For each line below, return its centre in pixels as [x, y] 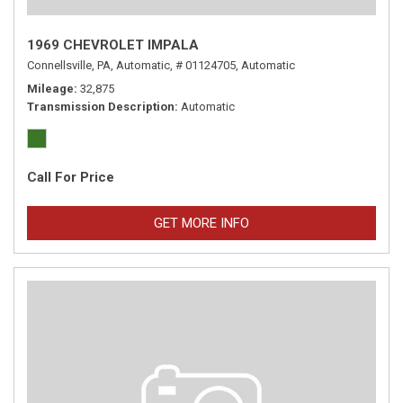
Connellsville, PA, [70, 65]
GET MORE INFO [201, 223]
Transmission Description [101, 107]
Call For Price [71, 177]
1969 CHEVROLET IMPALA [113, 45]
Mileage [50, 89]
